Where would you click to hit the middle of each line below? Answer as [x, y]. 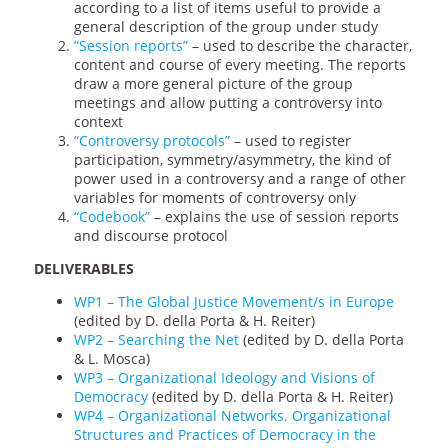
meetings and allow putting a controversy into [227, 103]
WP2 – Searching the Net [156, 340]
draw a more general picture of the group [213, 84]
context [98, 122]
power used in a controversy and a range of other [239, 179]
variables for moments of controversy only [214, 198]
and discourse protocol [150, 236]
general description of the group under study [225, 27]
